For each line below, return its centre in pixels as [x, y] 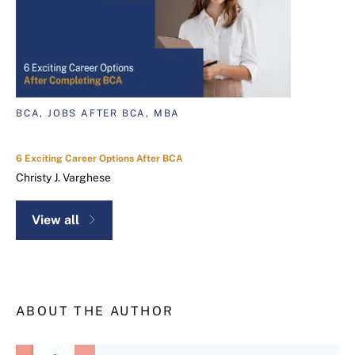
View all [55, 220]
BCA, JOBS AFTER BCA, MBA [98, 114]
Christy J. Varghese [63, 178]
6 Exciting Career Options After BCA [99, 159]
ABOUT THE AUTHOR [95, 311]
